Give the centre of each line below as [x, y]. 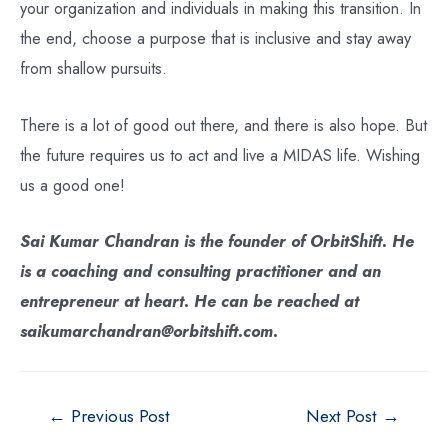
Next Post [343, 416]
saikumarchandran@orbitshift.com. [149, 330]
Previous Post [118, 416]
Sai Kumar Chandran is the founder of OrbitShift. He [217, 240]
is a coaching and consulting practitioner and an [200, 270]
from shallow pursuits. [93, 68]
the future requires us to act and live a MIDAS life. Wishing [220, 154]
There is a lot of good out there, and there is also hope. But [223, 124]
